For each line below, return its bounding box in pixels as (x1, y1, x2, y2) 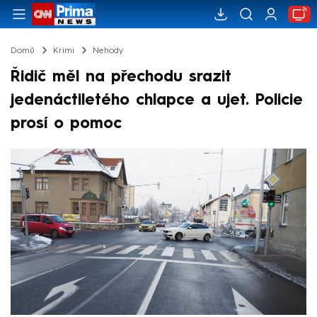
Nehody (92, 46, 123, 55)
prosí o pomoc (11, 115, 122, 132)
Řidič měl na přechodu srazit (11, 69, 231, 85)
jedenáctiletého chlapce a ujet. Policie (11, 92, 303, 108)
